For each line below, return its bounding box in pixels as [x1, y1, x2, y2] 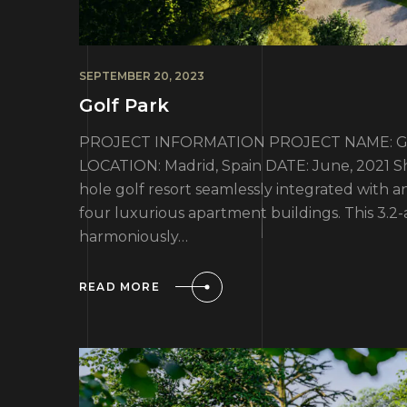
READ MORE [79, 280, 160, 294]
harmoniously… [79, 227, 188, 245]
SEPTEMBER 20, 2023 [79, 68, 204, 83]
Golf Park [79, 94, 169, 116]
